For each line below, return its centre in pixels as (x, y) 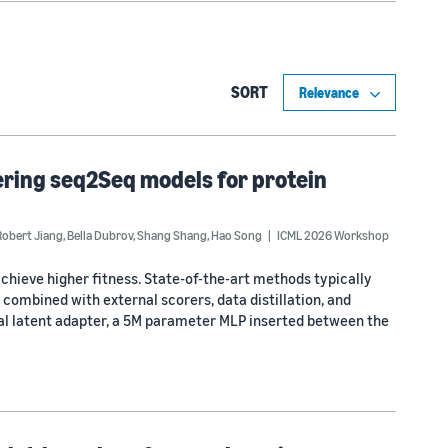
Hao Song (236, 235)
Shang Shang (172, 235)
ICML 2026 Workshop (333, 235)
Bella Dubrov (100, 235)
